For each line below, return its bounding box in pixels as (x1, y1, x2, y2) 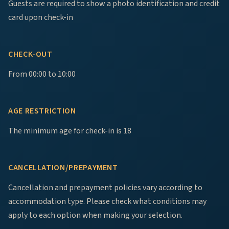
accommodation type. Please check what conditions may (8, 196, 207, 208)
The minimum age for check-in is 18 (8, 125, 131, 137)
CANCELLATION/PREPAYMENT (8, 162, 118, 174)
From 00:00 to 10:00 (8, 68, 76, 80)
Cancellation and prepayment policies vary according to (8, 182, 202, 194)
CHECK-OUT (8, 49, 53, 60)
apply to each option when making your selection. (8, 210, 182, 221)
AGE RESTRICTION (8, 105, 76, 117)
